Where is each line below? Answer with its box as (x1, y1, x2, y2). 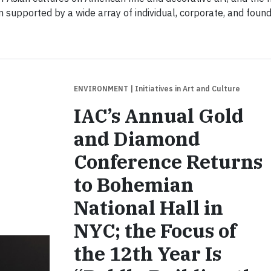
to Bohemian (73, 172, 194, 197)
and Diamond (73, 126, 200, 151)
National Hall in (73, 195, 223, 220)
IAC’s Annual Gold (73, 103, 244, 128)
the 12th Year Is (73, 241, 221, 266)
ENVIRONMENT (73, 84, 130, 93)
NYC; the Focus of (73, 218, 237, 243)
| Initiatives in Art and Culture (129, 84, 240, 93)
